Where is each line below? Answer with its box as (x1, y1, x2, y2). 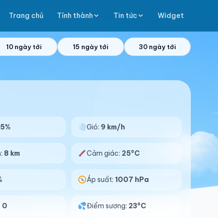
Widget (158, 11, 184, 20)
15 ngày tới (73, 43, 109, 51)
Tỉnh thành (57, 11, 93, 20)
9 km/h (100, 123, 125, 131)
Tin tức (113, 11, 137, 20)
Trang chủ (9, 11, 43, 20)
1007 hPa (114, 175, 149, 184)
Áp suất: (86, 175, 115, 184)
